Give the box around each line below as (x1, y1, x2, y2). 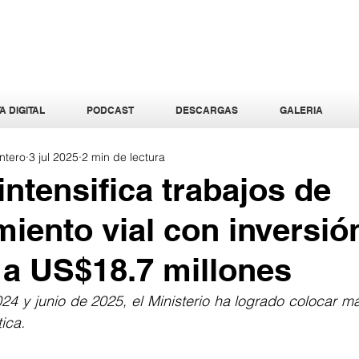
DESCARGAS (175, 104, 238, 116)
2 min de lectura (82, 149, 165, 164)
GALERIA (280, 104, 323, 116)
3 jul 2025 (29, 149, 79, 164)
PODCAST (87, 104, 134, 116)
